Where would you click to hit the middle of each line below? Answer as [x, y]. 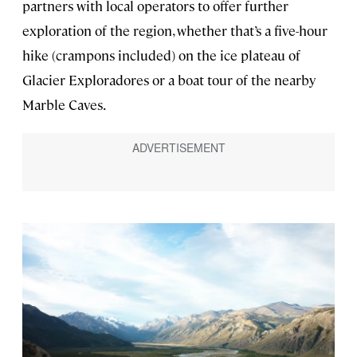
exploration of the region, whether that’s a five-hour [175, 30]
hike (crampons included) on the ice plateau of [161, 55]
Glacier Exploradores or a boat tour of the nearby [169, 79]
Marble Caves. [64, 104]
